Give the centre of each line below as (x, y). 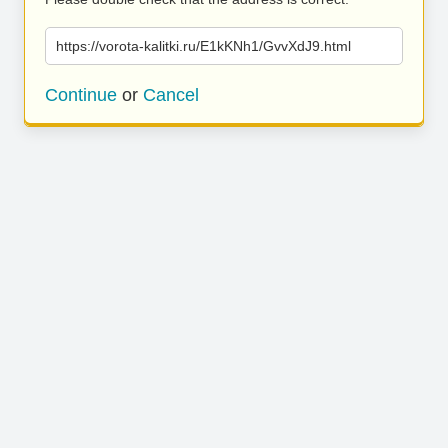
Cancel (171, 95)
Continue (81, 95)
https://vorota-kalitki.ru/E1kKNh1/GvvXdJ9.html (203, 46)
